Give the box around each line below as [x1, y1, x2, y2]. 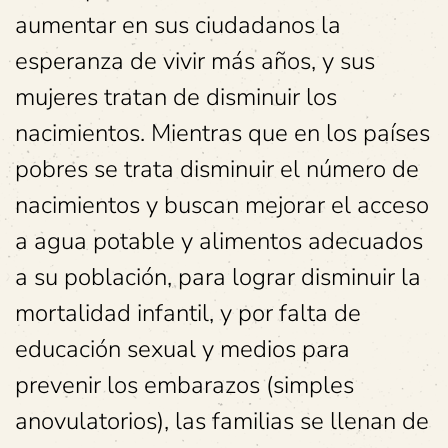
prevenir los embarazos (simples [15, 369, 354, 401]
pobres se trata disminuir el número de [15, 153, 419, 185]
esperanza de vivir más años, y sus [15, 45, 375, 77]
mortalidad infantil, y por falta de [15, 297, 361, 329]
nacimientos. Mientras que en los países [15, 117, 430, 149]
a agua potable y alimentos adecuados [15, 225, 423, 257]
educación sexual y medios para [15, 333, 350, 365]
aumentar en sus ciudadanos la [15, 9, 341, 41]
